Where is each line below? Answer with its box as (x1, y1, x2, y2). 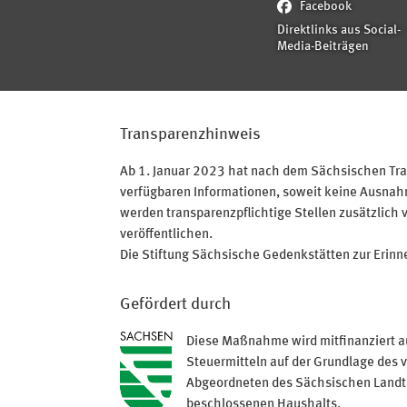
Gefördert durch (120, 296, 231, 313)
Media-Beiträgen (277, 41, 369, 54)
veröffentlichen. (120, 228, 213, 243)
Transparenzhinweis (120, 126, 261, 144)
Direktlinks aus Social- (277, 25, 401, 37)
